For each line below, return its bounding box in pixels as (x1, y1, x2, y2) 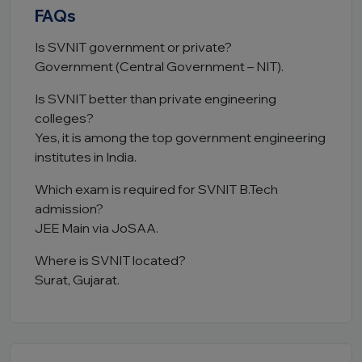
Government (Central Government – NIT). (35, 58, 284, 74)
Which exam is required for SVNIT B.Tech (35, 181, 278, 197)
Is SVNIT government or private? (35, 39, 232, 55)
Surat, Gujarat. (35, 271, 120, 288)
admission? (35, 200, 103, 217)
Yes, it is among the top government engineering (35, 129, 326, 145)
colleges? (35, 110, 94, 126)
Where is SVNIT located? (35, 252, 186, 268)
